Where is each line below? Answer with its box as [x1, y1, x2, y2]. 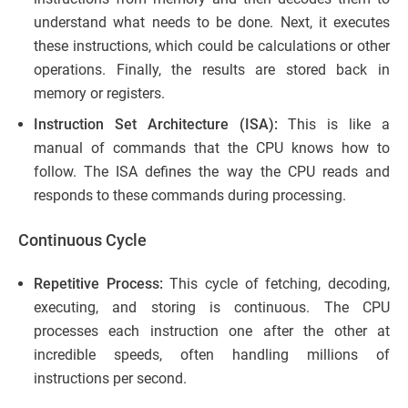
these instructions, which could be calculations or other [34, 36, 390, 55]
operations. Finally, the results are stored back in [34, 60, 390, 78]
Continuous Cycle [18, 229, 147, 250]
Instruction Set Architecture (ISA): [34, 115, 289, 133]
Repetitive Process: [34, 274, 170, 292]
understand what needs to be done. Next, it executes [34, 13, 390, 31]
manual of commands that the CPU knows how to [34, 138, 390, 157]
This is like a [288, 115, 391, 133]
